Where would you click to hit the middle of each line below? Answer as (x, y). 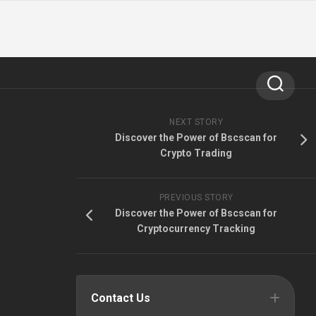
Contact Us (121, 298)
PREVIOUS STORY (196, 197)
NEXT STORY (196, 122)
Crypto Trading (196, 153)
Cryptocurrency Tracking (196, 229)
